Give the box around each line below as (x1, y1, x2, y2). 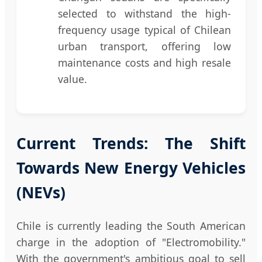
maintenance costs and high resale (58, 55, 231, 70)
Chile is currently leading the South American (16, 218, 246, 233)
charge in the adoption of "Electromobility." (16, 235, 246, 249)
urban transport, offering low (58, 39, 231, 53)
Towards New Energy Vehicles (16, 157, 246, 178)
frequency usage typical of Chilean (58, 22, 231, 37)
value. (58, 71, 87, 86)
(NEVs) (16, 181, 65, 203)
